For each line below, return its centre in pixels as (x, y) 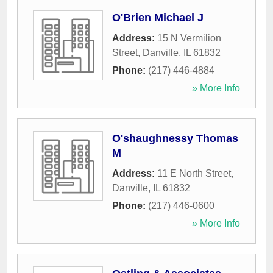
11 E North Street (194, 174)
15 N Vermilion (189, 38)
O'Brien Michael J (158, 18)
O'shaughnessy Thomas (175, 139)
